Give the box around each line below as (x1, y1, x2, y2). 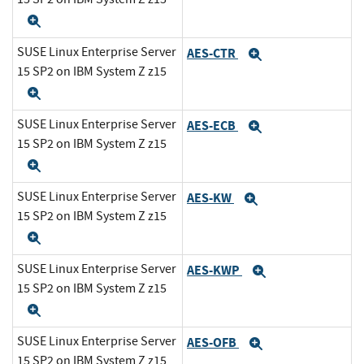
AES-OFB (187, 333, 239, 351)
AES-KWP (187, 261, 242, 279)
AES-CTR (187, 44, 238, 62)
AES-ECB (187, 116, 238, 134)
